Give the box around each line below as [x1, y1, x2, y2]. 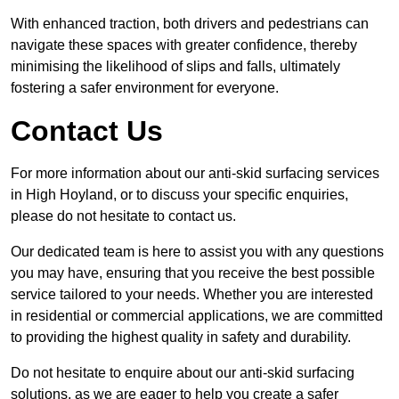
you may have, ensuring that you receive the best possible [11, 265, 375, 281]
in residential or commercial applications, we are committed [11, 308, 383, 324]
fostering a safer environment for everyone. [11, 80, 279, 96]
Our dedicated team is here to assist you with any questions [11, 244, 384, 260]
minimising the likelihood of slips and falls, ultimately [11, 59, 340, 75]
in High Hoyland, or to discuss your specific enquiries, [11, 187, 348, 203]
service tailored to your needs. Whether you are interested [11, 287, 373, 303]
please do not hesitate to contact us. [11, 208, 236, 224]
